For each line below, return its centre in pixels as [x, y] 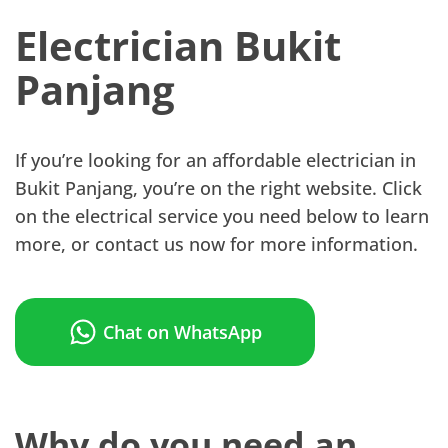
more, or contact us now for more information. [216, 244]
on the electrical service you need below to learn [222, 216]
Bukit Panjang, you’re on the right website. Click [218, 188]
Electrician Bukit [178, 45]
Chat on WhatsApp [182, 331]
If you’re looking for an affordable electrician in [215, 160]
